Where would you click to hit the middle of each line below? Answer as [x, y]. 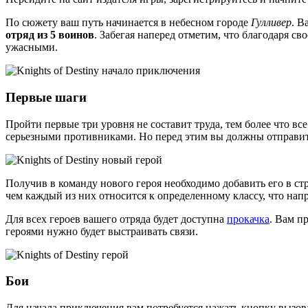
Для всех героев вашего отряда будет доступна [116, 219]
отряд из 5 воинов [50, 35]
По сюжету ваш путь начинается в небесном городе [128, 23]
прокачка [248, 219]
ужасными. [32, 47]
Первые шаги [46, 97]
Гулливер [271, 23]
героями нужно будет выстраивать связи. [102, 231]
